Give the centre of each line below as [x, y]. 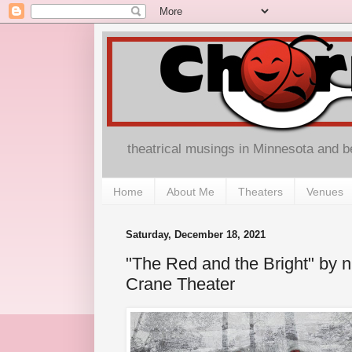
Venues [325, 191]
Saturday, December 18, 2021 [196, 235]
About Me [191, 191]
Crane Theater [180, 284]
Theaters [260, 191]
